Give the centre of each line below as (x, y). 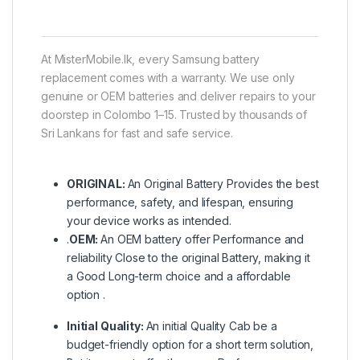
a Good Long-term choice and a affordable (179, 276)
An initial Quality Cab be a (211, 325)
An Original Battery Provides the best (223, 183)
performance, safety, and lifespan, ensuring (180, 202)
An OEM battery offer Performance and (202, 239)
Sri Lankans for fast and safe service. (137, 133)
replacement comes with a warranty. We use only (168, 77)
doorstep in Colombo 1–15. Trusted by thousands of (174, 114)
